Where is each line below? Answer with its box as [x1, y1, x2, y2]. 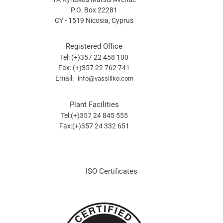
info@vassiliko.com [77, 75, 133, 82]
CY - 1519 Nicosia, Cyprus [55, 16, 133, 24]
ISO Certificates [86, 167, 137, 176]
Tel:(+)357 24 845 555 [60, 111, 128, 119]
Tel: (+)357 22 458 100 [60, 53, 128, 61]
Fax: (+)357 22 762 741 [58, 64, 130, 72]
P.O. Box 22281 [71, 6, 117, 14]
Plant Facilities [69, 100, 119, 109]
